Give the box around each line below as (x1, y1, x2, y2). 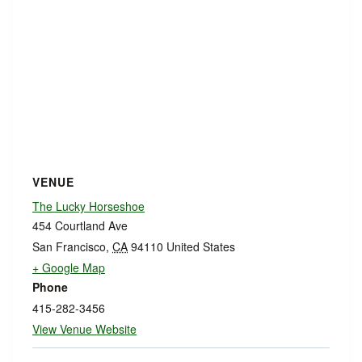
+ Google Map (32, 259, 105, 276)
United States (166, 238, 235, 255)
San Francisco (32, 238, 106, 255)
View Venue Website (32, 321, 137, 337)
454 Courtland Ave (32, 217, 128, 234)
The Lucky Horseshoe (32, 198, 145, 214)
